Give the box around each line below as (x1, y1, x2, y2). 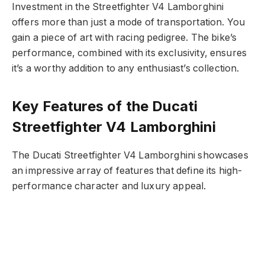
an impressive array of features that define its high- (12, 164, 243, 176)
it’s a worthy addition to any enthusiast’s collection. (12, 63, 240, 75)
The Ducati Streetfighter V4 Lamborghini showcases (12, 149, 248, 161)
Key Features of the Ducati (12, 97, 198, 115)
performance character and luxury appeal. (12, 180, 206, 192)
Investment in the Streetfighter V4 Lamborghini (12, 1, 224, 13)
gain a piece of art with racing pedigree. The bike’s (12, 32, 237, 44)
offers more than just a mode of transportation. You (12, 17, 245, 28)
